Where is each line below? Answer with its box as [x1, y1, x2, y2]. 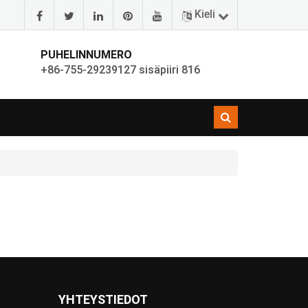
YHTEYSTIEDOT [58, 291, 148, 307]
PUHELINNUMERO [41, 47, 132, 61]
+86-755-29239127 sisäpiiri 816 [41, 63, 200, 76]
